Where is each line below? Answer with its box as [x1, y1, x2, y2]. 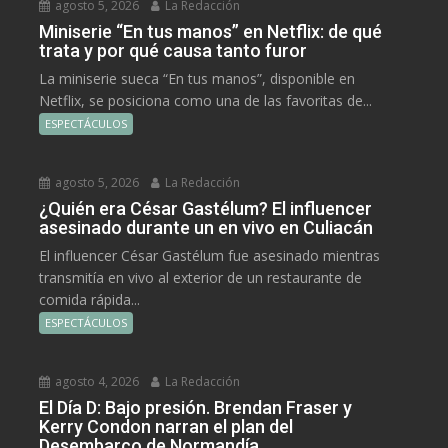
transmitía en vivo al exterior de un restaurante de [39, 268, 363, 288]
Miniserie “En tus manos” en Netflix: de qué [39, 21, 383, 43]
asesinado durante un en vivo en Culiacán [39, 217, 374, 239]
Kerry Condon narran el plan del [39, 416, 294, 438]
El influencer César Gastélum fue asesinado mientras [39, 246, 381, 266]
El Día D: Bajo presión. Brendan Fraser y [39, 397, 353, 419]
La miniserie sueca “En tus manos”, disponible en [39, 69, 356, 89]
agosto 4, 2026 [52, 373, 140, 391]
